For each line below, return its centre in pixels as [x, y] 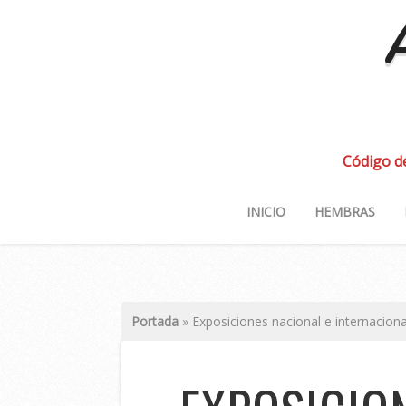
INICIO [266, 211]
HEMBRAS [344, 211]
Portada [155, 321]
